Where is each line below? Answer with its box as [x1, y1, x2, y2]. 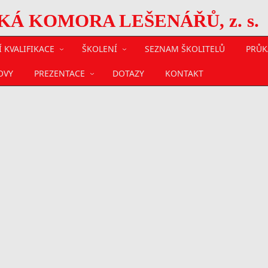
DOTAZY [112, 68, 144, 79]
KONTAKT [165, 68, 203, 79]
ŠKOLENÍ [81, 43, 117, 54]
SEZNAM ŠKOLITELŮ [144, 43, 225, 54]
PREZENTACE [34, 68, 85, 79]
